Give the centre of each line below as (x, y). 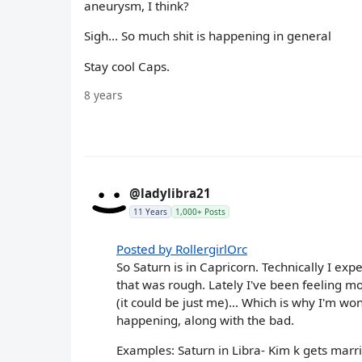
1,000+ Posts (200, 211)
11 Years (150, 211)
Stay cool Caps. (127, 66)
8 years (103, 95)
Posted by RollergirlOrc (182, 248)
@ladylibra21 (170, 193)
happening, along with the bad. (205, 320)
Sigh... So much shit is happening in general (208, 36)
